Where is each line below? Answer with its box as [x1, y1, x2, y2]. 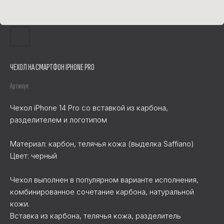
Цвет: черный [10, 151, 57, 160]
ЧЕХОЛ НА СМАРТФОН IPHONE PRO [10, 62, 94, 72]
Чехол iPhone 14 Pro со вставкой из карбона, [10, 103, 168, 112]
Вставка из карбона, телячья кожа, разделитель [10, 211, 181, 220]
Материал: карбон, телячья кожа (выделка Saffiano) [10, 139, 194, 148]
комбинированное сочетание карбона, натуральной [10, 187, 194, 196]
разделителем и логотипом [10, 115, 107, 124]
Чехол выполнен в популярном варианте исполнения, [10, 175, 198, 184]
